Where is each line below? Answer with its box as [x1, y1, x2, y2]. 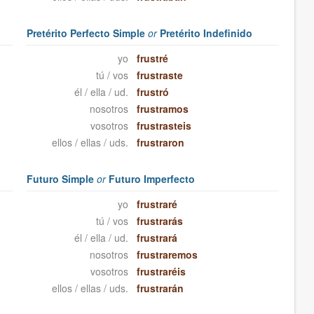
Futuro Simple [27, 172, 97, 186]
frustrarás [136, 214, 183, 228]
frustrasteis [136, 118, 191, 133]
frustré [136, 51, 168, 66]
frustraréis [136, 264, 186, 279]
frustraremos [136, 247, 198, 262]
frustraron [136, 135, 184, 150]
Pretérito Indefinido [157, 26, 253, 41]
